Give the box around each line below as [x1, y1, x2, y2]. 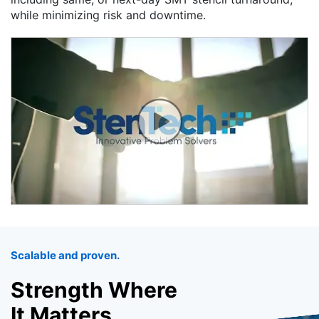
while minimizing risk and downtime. [11, 8, 206, 23]
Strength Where [11, 277, 177, 303]
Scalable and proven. [11, 249, 120, 263]
